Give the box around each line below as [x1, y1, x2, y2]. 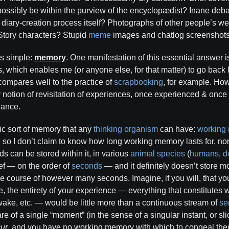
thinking [94, 125, 122, 133]
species [157, 149, 185, 158]
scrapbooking [114, 78, 163, 86]
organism [124, 125, 158, 133]
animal [130, 149, 155, 158]
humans [190, 149, 219, 158]
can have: [158, 125, 197, 133]
